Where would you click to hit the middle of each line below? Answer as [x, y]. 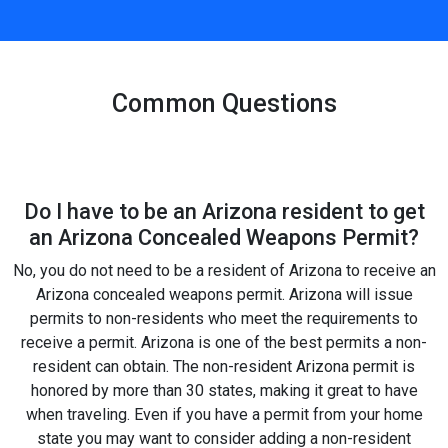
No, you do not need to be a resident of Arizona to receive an [224, 270]
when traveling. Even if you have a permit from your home [224, 414]
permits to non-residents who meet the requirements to [224, 318]
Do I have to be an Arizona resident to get [224, 211]
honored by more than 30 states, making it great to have [224, 390]
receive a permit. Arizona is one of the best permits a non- [224, 342]
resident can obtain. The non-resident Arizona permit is [224, 366]
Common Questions [224, 103]
